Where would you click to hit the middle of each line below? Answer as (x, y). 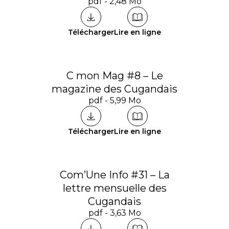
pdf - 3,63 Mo (114, 213)
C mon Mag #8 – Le (114, 76)
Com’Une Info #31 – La (114, 175)
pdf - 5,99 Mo (114, 100)
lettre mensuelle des (114, 188)
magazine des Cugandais (114, 89)
